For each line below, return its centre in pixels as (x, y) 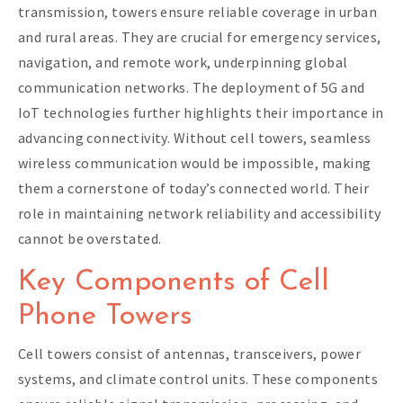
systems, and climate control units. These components (198, 378)
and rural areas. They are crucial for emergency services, (200, 36)
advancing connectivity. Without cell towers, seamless (195, 137)
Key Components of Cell (174, 282)
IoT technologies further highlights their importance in (201, 112)
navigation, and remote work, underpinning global (183, 62)
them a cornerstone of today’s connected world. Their (194, 188)
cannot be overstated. (90, 238)
